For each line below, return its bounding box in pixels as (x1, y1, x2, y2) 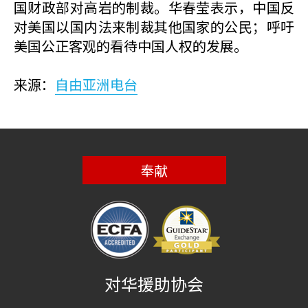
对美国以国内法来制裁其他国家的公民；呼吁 (14, 16, 294, 36)
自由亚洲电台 (55, 74, 137, 94)
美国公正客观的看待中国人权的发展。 (14, 36, 247, 56)
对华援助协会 (104, 272, 203, 296)
